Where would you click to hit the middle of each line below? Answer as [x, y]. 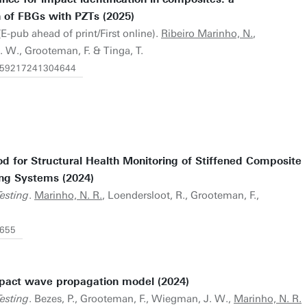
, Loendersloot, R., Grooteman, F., [181, 195]
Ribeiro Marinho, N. [207, 34]
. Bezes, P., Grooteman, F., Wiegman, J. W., [131, 299]
